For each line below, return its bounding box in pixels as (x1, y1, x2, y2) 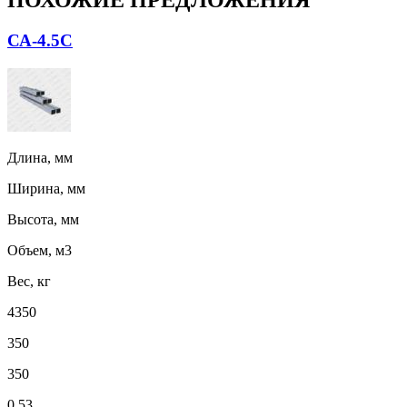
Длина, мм (7, 149, 73, 165)
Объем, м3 (7, 242, 72, 258)
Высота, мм (7, 211, 79, 227)
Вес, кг (7, 273, 51, 289)
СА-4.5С (7, 31, 73, 51)
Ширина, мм (7, 180, 85, 196)
